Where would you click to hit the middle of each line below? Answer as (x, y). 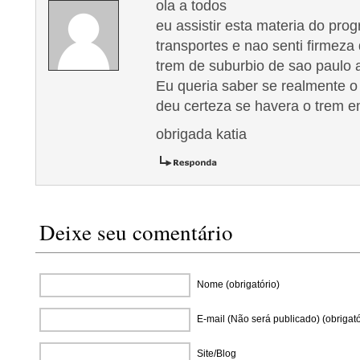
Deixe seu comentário (136, 232)
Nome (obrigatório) (238, 284)
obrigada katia (201, 134)
